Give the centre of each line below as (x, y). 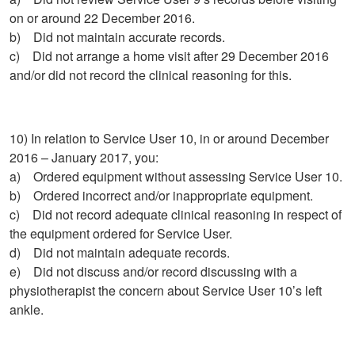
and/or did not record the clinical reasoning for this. (151, 75)
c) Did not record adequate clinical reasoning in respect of (176, 215)
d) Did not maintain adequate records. (120, 253)
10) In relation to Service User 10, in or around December (169, 139)
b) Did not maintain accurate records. (117, 37)
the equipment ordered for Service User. (121, 234)
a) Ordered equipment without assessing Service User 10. (176, 177)
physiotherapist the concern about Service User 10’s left (166, 291)
